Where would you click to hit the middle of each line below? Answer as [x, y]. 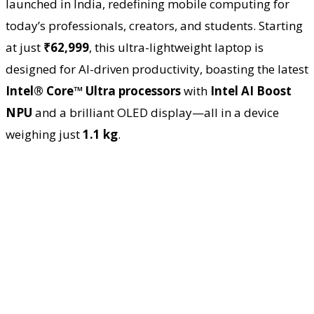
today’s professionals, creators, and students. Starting [154, 25]
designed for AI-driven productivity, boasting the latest [157, 69]
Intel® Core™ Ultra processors [93, 90]
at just [25, 47]
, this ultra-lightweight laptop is [176, 47]
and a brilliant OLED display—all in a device [156, 112]
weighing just [44, 134]
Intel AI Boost [251, 90]
